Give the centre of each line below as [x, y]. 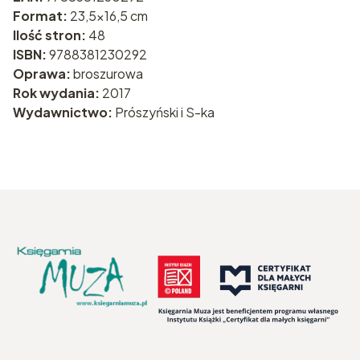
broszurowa [108, 73]
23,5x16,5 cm [109, 15]
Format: [41, 15]
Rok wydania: [57, 92]
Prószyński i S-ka [165, 112]
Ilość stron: [51, 35]
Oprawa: [43, 73]
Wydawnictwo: [64, 112]
